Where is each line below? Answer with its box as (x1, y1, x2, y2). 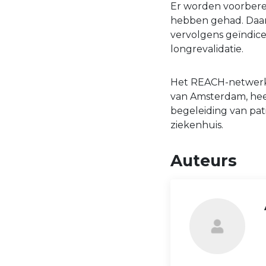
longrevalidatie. (170, 43, 243, 55)
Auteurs (170, 151, 237, 171)
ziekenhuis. (170, 119, 223, 131)
